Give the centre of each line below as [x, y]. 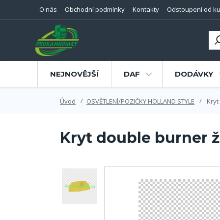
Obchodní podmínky [95, 9]
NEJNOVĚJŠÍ [74, 74]
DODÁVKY [194, 74]
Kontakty [146, 9]
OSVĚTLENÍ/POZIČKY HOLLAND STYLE [140, 101]
